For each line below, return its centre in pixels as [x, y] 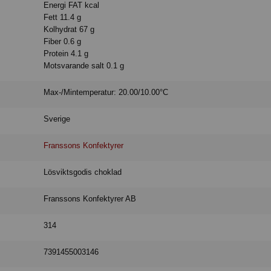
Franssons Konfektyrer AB [90, 199]
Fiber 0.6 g [63, 42]
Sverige [57, 119]
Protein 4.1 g [66, 54]
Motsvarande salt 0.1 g [84, 66]
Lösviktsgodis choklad [83, 172]
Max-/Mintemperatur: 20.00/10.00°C [106, 93]
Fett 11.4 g [63, 18]
